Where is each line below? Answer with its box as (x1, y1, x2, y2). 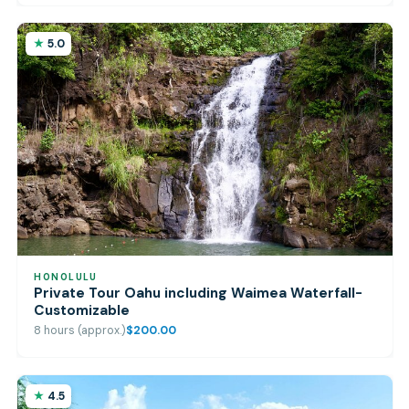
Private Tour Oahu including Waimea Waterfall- (34, 283, 363, 302)
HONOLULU (34, 270, 98, 283)
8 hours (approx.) (34, 323, 127, 339)
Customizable (34, 300, 131, 320)
